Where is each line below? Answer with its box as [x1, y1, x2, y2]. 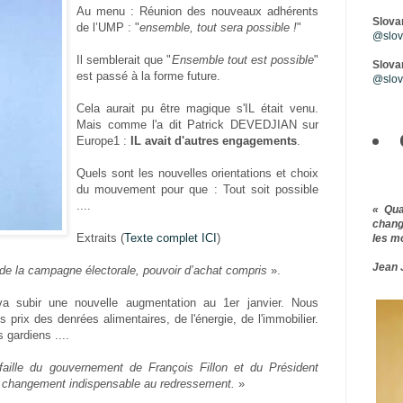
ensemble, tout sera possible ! [139, 21, 297, 35]
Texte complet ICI [124, 231, 217, 246]
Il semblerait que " [76, 53, 172, 67]
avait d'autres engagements [145, 134, 297, 148]
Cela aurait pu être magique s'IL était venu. [76, 102, 318, 116]
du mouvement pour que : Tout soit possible [76, 183, 318, 197]
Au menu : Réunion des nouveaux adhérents [76, 4, 318, 19]
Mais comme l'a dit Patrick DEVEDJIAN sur [76, 118, 318, 132]
